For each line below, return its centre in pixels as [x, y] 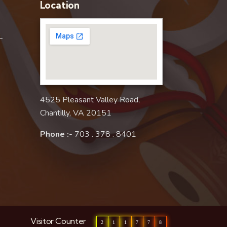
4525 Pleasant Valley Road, [90, 100]
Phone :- [56, 134]
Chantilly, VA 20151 [75, 113]
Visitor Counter [58, 221]
